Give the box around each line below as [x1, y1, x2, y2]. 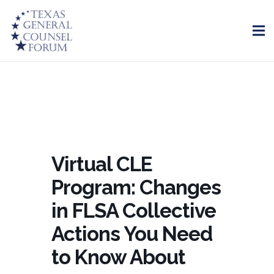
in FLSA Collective [51, 199, 216, 223]
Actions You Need [51, 222, 212, 246]
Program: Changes [51, 176, 221, 199]
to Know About [51, 245, 185, 269]
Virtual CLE [51, 152, 152, 176]
